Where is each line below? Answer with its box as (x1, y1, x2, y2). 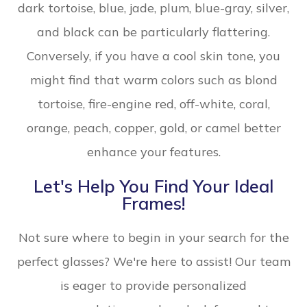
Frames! (121, 193, 186, 214)
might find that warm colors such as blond (29, 72, 278, 88)
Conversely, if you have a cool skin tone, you (27, 48, 280, 64)
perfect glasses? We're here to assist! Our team (16, 254, 291, 270)
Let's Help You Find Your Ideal (34, 175, 273, 197)
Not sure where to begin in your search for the (18, 230, 289, 246)
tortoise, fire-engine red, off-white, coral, (37, 96, 270, 112)
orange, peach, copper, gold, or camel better (26, 120, 281, 136)
